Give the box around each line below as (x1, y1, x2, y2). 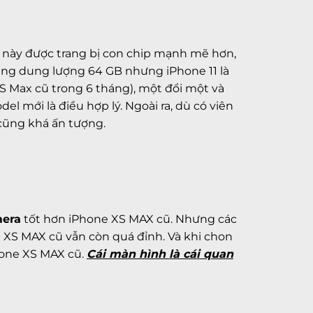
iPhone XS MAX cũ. (68, 212, 173, 226)
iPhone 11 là (166, 64, 229, 78)
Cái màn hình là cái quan (87, 247, 233, 261)
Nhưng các (173, 212, 237, 226)
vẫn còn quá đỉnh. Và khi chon (63, 230, 233, 244)
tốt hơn (21, 212, 68, 226)
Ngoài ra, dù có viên (125, 99, 233, 113)
